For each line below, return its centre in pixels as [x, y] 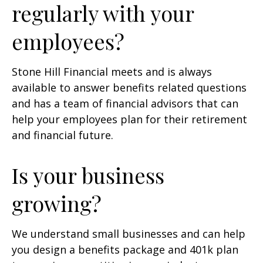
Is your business [88, 175]
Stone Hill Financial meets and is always [112, 72]
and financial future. [63, 135]
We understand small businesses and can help [129, 234]
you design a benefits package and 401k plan [125, 249]
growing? [59, 203]
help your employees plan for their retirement [129, 119]
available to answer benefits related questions [129, 87]
